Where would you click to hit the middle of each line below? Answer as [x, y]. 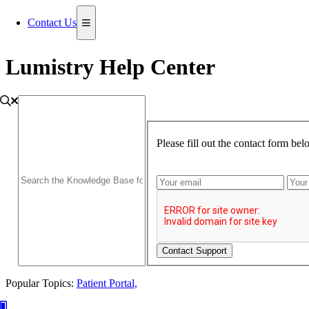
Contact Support [195, 250]
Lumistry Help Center [110, 67]
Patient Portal [106, 283]
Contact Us [52, 22]
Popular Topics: [41, 283]
